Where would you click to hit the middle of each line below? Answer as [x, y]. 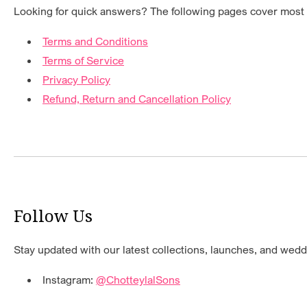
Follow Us [53, 216]
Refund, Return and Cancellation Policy [137, 99]
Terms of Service [83, 61]
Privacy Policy [76, 80]
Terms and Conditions [95, 41]
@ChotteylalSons [138, 280]
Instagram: [69, 280]
